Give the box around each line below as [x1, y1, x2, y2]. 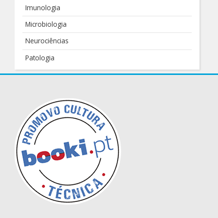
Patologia [25, 53, 55, 62]
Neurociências [25, 36, 69, 46]
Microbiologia [25, 19, 67, 29]
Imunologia [25, 2, 61, 12]
